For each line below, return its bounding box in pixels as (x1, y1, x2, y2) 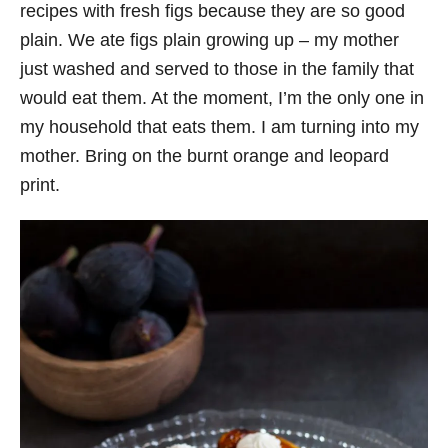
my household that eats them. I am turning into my (20, 117, 419, 138)
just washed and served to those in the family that (20, 59, 414, 80)
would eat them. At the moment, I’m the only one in (20, 88, 424, 109)
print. (20, 175, 60, 196)
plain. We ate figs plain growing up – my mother (20, 30, 399, 51)
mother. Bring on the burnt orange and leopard (20, 146, 389, 167)
